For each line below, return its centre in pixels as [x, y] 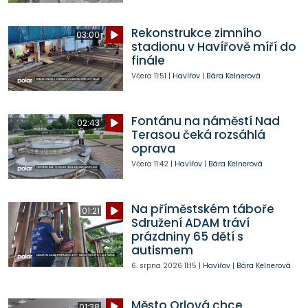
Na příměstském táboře [202, 209]
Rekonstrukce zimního [196, 33]
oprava [153, 149]
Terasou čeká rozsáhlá [198, 135]
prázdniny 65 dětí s [187, 237]
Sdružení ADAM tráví [190, 223]
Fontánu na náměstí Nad [205, 121]
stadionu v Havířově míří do [213, 47]
